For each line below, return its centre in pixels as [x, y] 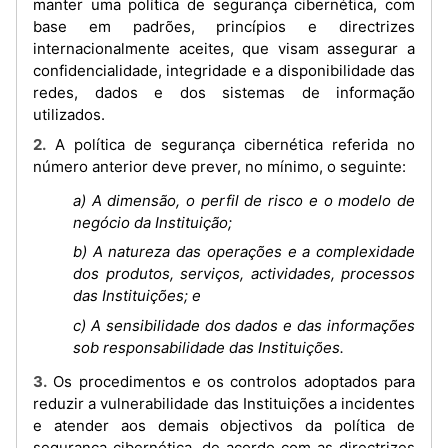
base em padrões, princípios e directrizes [224, 26]
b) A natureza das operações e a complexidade [244, 251]
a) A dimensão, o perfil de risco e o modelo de [244, 200]
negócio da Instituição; [152, 222]
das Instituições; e [137, 295]
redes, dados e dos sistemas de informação [224, 92]
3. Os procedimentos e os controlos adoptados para [40, 381]
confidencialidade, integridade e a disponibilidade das [224, 70]
